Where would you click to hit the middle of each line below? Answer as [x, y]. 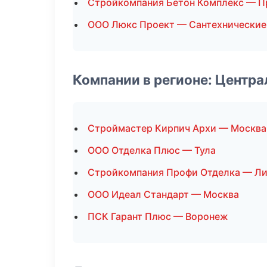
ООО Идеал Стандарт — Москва [163, 194]
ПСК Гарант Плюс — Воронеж [158, 216]
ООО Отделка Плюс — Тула [152, 150]
